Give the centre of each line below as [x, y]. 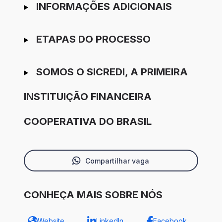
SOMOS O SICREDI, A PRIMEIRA [112, 72]
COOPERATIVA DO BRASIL [88, 122]
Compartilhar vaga [117, 161]
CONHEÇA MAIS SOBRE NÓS [93, 195]
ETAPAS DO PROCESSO [93, 39]
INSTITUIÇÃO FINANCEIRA [88, 97]
